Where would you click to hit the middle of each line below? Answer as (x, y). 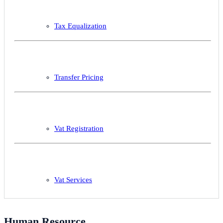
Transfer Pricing (79, 77)
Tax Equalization (80, 26)
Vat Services (73, 180)
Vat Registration (79, 129)
